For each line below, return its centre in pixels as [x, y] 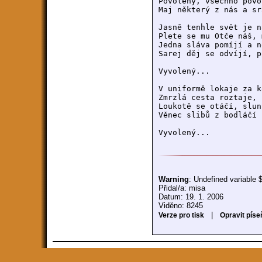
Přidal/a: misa [182, 188]
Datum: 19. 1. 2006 [191, 197]
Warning [174, 179]
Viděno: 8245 [181, 206]
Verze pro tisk [181, 215]
